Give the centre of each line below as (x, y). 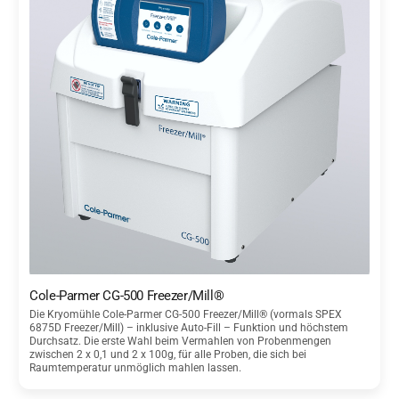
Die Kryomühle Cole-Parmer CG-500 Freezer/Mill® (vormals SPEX (186, 315)
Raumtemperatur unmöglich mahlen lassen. (136, 368)
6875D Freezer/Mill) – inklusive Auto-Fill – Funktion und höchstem (189, 328)
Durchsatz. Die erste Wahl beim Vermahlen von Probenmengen (181, 342)
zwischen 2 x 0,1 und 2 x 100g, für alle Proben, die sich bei (168, 355)
